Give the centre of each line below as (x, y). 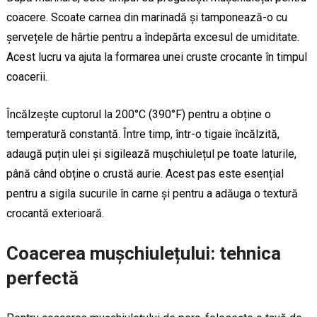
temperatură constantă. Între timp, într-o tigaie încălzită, (143, 134)
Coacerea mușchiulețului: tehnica (143, 253)
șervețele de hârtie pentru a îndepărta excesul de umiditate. (152, 37)
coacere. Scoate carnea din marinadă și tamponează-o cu (146, 17)
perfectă (42, 278)
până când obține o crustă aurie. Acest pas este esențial (145, 173)
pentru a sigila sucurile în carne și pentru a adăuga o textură (152, 193)
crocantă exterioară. (55, 213)
